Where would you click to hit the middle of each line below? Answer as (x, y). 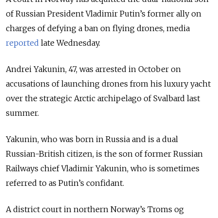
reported (22, 43)
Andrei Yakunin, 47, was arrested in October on (93, 69)
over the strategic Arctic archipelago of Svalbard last (103, 99)
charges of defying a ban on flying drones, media (98, 28)
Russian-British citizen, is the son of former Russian (104, 154)
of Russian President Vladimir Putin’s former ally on (104, 14)
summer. (22, 113)
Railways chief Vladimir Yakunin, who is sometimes (103, 169)
